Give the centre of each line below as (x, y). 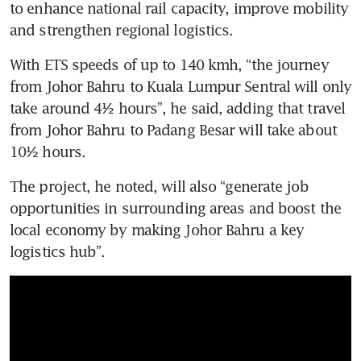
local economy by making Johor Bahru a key (157, 230)
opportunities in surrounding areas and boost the (175, 208)
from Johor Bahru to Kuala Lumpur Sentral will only (181, 87)
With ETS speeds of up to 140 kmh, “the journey (169, 65)
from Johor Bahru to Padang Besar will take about (173, 130)
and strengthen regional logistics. (124, 30)
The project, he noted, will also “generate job (159, 187)
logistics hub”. (58, 252)
